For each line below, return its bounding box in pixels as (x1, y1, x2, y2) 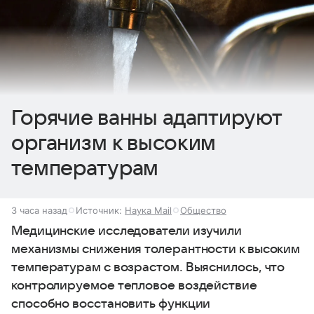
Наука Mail (125, 204, 172, 216)
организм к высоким (11, 131, 217, 155)
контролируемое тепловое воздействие (11, 278, 257, 292)
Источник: (76, 204, 125, 216)
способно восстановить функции (11, 296, 211, 310)
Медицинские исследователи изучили (11, 224, 243, 238)
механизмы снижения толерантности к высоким (11, 242, 301, 256)
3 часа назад (11, 204, 67, 216)
